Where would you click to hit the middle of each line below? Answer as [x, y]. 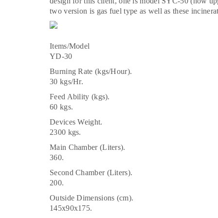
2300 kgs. [65, 132]
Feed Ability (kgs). [80, 96]
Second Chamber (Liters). [91, 172]
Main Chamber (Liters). [88, 147]
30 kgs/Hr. [66, 81]
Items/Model [70, 46]
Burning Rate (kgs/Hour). [91, 71]
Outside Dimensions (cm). [92, 198]
